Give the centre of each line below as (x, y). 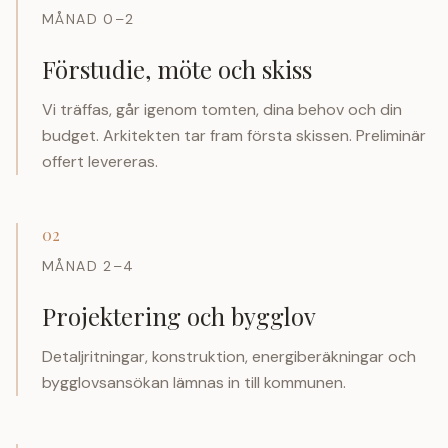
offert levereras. (100, 161)
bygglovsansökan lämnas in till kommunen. (194, 382)
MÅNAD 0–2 (88, 18)
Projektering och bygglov (179, 315)
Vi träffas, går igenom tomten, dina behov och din (222, 109)
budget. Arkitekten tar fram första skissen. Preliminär (234, 135)
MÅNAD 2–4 (88, 265)
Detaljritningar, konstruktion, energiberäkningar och (229, 356)
